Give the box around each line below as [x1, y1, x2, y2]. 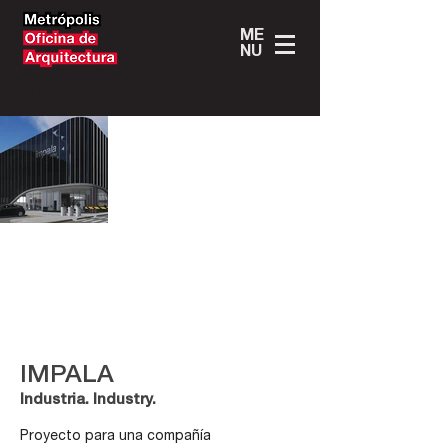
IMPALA [20, 364, 114, 389]
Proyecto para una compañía [20, 430, 211, 444]
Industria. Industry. [20, 393, 156, 408]
